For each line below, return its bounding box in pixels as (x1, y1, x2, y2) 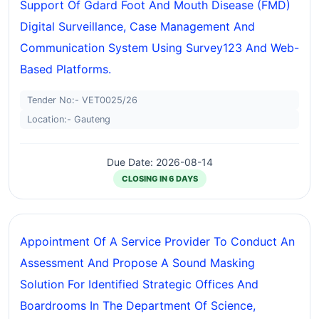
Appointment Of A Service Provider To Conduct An (20, 234, 295, 249)
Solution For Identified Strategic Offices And (20, 277, 258, 291)
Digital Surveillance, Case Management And (20, 19, 255, 33)
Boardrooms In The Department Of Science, (20, 298, 256, 313)
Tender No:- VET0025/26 (27, 95, 137, 105)
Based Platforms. (20, 62, 111, 76)
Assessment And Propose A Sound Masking (20, 256, 255, 270)
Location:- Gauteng (27, 114, 110, 125)
